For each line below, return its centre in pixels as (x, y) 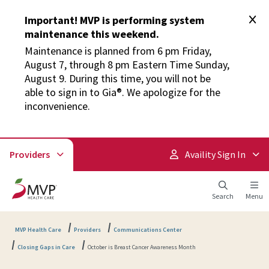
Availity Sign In (214, 154)
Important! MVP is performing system (114, 20)
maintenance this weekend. (92, 34)
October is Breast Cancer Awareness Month (142, 247)
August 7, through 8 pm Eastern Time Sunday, (127, 65)
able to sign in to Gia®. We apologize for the (122, 92)
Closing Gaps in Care (46, 247)
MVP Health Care (38, 230)
